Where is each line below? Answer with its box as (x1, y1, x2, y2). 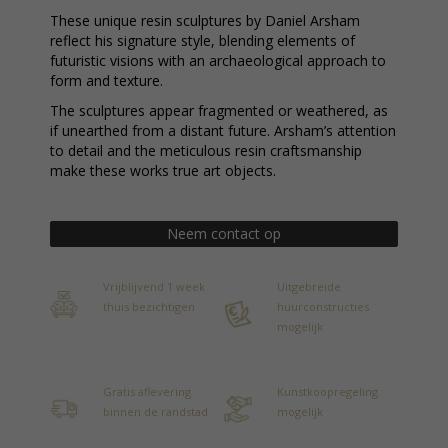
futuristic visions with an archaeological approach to (50, 51, 386, 70)
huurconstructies (277, 299, 369, 314)
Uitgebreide (277, 279, 341, 294)
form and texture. (50, 71, 163, 90)
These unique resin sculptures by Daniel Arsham (50, 11, 360, 30)
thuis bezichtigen (103, 299, 195, 314)
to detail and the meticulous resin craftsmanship (50, 141, 362, 160)
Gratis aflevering (103, 384, 191, 399)
